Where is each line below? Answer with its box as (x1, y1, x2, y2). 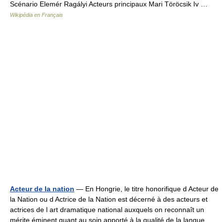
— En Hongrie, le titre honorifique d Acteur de (74, 185, 219, 193)
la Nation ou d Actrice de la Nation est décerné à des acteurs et (10, 195, 208, 203)
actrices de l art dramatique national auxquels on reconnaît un (10, 206, 204, 214)
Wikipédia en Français (10, 12, 63, 18)
